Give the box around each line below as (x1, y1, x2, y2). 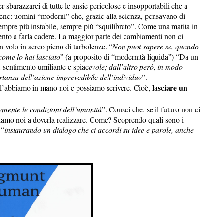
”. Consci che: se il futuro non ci (102, 104, 200, 114)
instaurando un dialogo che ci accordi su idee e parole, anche (4, 124, 194, 135)
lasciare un (152, 81, 187, 93)
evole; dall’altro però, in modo (89, 61, 183, 72)
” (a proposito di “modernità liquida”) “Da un (60, 51, 198, 62)
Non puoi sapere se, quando (112, 41, 199, 51)
